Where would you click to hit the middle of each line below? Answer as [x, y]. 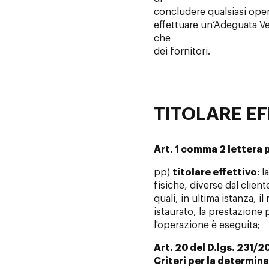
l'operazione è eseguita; [207, 225]
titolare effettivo [214, 173]
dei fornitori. [182, 52]
